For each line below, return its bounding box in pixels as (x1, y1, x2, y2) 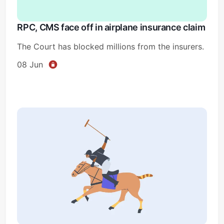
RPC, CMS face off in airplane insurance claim (17, 21, 205, 32)
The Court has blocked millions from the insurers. (17, 41, 204, 51)
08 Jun (17, 59, 43, 69)
